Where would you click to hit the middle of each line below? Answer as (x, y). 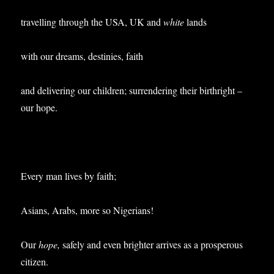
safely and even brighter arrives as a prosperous (153, 244)
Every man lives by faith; (69, 176)
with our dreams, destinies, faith (82, 56)
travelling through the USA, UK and (92, 21)
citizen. (35, 261)
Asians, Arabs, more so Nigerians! (87, 210)
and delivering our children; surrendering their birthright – (132, 90)
